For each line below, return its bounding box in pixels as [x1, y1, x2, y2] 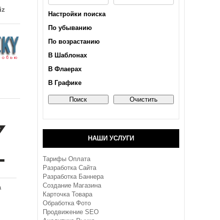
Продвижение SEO [43, 208, 99, 216]
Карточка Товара [43, 191, 92, 198]
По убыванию [48, 24, 92, 31]
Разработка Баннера [43, 173, 104, 180]
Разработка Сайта [43, 164, 96, 171]
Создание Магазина [43, 182, 101, 189]
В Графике [48, 79, 82, 86]
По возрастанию [48, 38, 100, 45]
